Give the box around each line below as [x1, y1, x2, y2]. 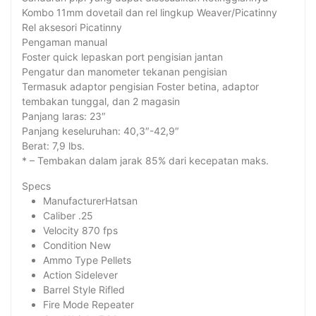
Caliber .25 [43, 209, 93, 222]
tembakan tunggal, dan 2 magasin [22, 95, 180, 108]
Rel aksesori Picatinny [22, 21, 122, 34]
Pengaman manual [22, 36, 107, 49]
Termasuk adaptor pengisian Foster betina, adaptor [22, 80, 259, 93]
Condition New [43, 239, 111, 252]
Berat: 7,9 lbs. [22, 140, 85, 152]
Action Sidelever [43, 269, 118, 281]
